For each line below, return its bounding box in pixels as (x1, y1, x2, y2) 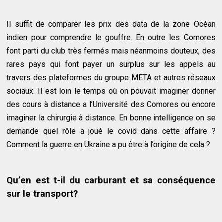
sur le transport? (6, 188, 78, 199)
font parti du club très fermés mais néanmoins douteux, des (6, 46, 216, 55)
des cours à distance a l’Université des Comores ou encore (6, 99, 216, 109)
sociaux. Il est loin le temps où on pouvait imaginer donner (6, 86, 216, 96)
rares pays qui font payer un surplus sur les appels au (6, 59, 216, 69)
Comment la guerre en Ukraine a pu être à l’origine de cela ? (6, 139, 211, 149)
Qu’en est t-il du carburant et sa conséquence (6, 174, 216, 186)
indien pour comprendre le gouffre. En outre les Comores (6, 32, 216, 42)
